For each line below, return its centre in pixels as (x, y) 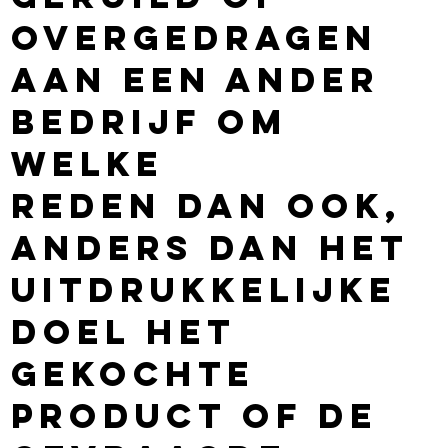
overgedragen (195, 37)
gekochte (133, 373)
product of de (195, 415)
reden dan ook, (207, 205)
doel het (124, 331)
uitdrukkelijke (204, 289)
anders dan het (210, 247)
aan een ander (196, 79)
